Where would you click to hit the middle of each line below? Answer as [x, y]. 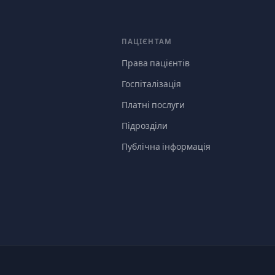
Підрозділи [144, 126]
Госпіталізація [151, 84]
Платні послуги [153, 105]
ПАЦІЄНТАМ [147, 41]
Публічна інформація [166, 147]
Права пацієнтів [155, 63]
